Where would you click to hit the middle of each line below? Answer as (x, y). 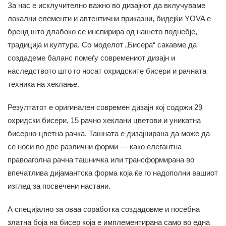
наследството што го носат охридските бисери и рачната (107, 71)
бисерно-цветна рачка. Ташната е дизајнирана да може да (109, 134)
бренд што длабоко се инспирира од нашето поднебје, (102, 32)
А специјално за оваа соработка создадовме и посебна (104, 209)
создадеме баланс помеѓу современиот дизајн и (91, 58)
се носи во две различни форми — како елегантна (95, 147)
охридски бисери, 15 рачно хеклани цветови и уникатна (104, 121)
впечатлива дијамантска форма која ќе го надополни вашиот (113, 173)
